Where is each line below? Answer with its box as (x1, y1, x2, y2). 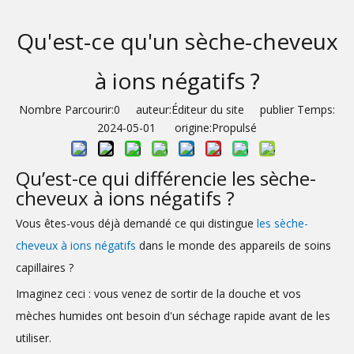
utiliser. (16, 330, 51, 345)
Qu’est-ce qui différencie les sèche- (16, 165, 316, 191)
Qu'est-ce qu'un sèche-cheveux (16, 26, 338, 56)
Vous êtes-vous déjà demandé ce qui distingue (16, 216, 257, 231)
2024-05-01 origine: (97, 120, 212, 135)
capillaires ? (16, 260, 73, 275)
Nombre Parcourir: (19, 102, 114, 117)
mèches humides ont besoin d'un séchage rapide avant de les (16, 308, 330, 323)
